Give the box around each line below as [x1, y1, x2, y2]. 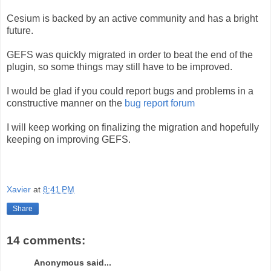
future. [7, 25, 33, 36]
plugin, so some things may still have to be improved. [7, 61, 232, 72]
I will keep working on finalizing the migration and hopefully [7, 122, 259, 132]
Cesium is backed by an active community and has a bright [7, 13, 258, 24]
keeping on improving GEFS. [7, 134, 131, 145]
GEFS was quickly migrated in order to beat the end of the [7, 49, 253, 60]
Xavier [7, 184, 31, 195]
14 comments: [7, 234, 85, 247]
